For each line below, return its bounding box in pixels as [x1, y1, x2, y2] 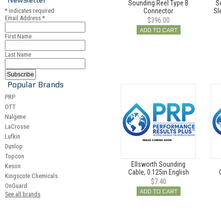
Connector [144, 7, 173, 15]
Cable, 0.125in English [128, 168, 189, 177]
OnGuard [5, 182, 27, 189]
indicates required [7, 7, 54, 14]
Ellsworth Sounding [131, 160, 185, 169]
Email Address [5, 14, 42, 22]
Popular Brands [7, 80, 64, 89]
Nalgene [5, 113, 26, 120]
